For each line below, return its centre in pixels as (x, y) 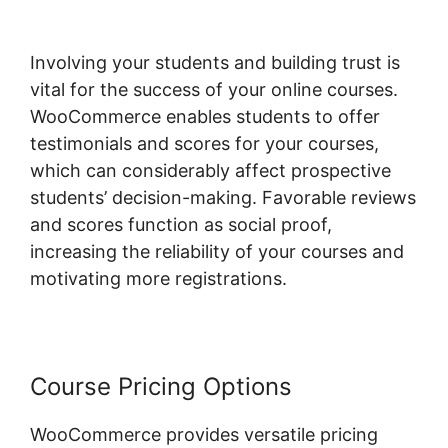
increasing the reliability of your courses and (217, 252)
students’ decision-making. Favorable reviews (223, 198)
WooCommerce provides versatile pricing (204, 435)
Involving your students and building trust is (215, 63)
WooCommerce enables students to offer (205, 117)
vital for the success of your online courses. (214, 90)
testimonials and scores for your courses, (204, 144)
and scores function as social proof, (181, 225)
